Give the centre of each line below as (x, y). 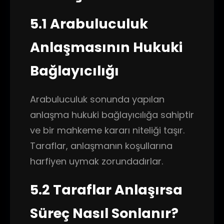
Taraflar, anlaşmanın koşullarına (101, 146)
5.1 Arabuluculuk (89, 24)
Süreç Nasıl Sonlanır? (104, 213)
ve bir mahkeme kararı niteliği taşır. (107, 130)
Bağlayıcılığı (74, 71)
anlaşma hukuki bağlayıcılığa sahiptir (112, 115)
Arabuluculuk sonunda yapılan (97, 99)
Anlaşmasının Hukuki (106, 47)
